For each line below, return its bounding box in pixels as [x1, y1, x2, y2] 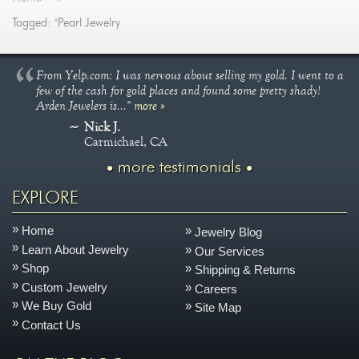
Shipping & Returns [195, 263, 296, 277]
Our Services [195, 244, 265, 258]
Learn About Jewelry [22, 242, 130, 256]
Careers [195, 281, 238, 296]
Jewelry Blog [195, 225, 263, 240]
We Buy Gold [22, 299, 92, 313]
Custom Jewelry [22, 280, 108, 294]
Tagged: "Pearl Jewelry [12, 17, 121, 30]
